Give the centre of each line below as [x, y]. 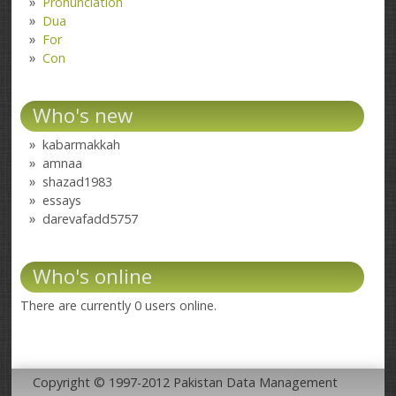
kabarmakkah [82, 145]
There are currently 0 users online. [119, 306]
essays [62, 201]
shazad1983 [78, 182]
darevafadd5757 [91, 219]
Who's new [83, 116]
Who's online [93, 277]
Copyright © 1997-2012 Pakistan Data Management [186, 382]
